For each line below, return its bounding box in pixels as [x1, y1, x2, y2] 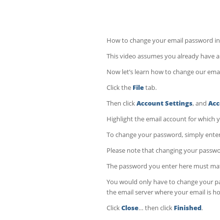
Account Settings [137, 99, 192, 108]
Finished [174, 203, 201, 213]
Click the [107, 83, 133, 92]
